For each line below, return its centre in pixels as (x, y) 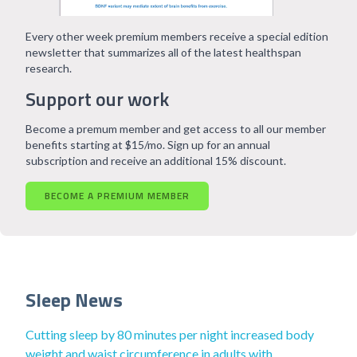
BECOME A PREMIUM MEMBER (117, 196)
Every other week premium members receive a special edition (177, 36)
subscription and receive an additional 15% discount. (156, 161)
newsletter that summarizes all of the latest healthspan (163, 52)
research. (49, 68)
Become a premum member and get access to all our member (176, 129)
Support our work (97, 99)
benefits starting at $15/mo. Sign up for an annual (148, 145)
